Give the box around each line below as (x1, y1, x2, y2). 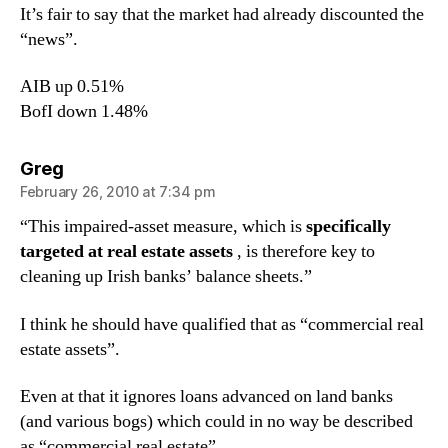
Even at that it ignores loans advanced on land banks (20, 385, 393, 408)
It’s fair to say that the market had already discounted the (20, 2, 424, 26)
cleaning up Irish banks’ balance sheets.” (20, 265, 312, 288)
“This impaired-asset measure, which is (20, 215, 306, 238)
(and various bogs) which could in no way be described (20, 410, 413, 433)
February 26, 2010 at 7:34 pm (20, 183, 216, 200)
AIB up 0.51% (20, 75, 124, 98)
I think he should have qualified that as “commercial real (20, 312, 424, 336)
